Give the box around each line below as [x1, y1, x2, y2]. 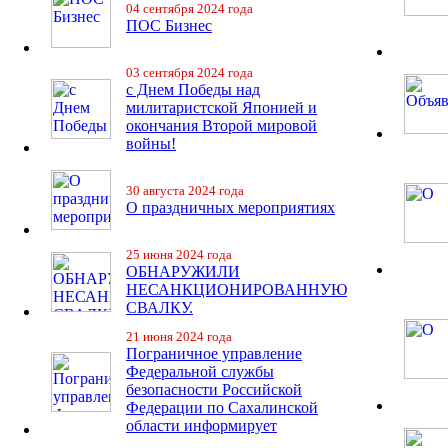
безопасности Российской [126, 381, 302, 398]
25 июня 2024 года [126, 247, 232, 262]
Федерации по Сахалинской [126, 399, 318, 416]
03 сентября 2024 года [126, 65, 253, 80]
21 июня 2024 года [126, 329, 232, 344]
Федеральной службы [126, 363, 274, 380]
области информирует [126, 417, 277, 434]
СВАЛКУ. [126, 299, 193, 316]
